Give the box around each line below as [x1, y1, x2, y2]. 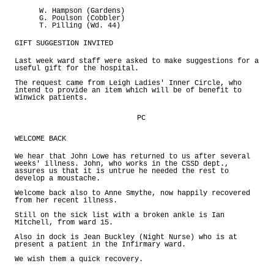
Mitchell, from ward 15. [15, 218, 113, 228]
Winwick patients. [15, 94, 87, 103]
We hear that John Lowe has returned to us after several [15, 152, 250, 161]
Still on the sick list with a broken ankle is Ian [15, 211, 224, 220]
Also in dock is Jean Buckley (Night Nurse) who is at [15, 233, 237, 242]
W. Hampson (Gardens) [39, 7, 125, 16]
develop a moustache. [15, 174, 100, 183]
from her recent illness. [15, 196, 117, 206]
